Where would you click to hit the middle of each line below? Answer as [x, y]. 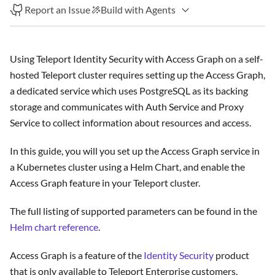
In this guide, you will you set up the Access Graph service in [135, 151]
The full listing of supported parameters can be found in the [134, 211]
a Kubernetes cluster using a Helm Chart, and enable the [127, 167]
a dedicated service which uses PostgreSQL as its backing [129, 91]
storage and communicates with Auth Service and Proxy [127, 107]
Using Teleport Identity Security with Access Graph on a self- [137, 59]
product [231, 255]
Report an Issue [58, 10]
